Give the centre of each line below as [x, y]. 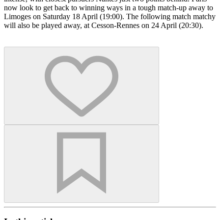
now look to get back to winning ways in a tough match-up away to [109, 7]
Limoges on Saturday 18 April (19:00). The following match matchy [110, 16]
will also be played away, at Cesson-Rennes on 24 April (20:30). [104, 25]
